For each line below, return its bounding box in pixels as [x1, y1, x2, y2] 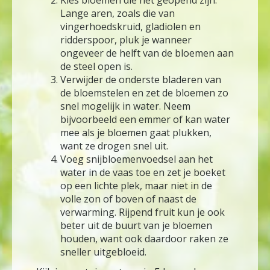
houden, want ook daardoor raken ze [60, 232, 228, 246]
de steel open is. [60, 60, 133, 74]
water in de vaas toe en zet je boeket [60, 166, 225, 180]
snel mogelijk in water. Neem [60, 99, 190, 113]
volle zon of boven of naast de [60, 192, 196, 206]
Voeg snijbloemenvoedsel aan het [60, 152, 213, 166]
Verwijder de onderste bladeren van [60, 73, 221, 87]
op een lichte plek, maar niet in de [60, 179, 212, 193]
